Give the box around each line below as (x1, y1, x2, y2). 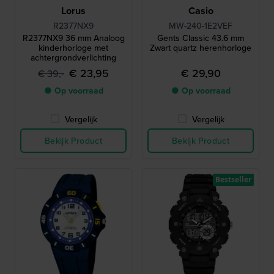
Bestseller (215, 174, 251, 185)
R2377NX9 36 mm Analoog (22, 32, 125, 44)
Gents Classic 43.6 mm (157, 32, 244, 44)
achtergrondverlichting (31, 51, 116, 64)
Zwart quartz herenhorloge (150, 42, 251, 54)
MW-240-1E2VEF (169, 20, 232, 32)
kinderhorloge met (39, 42, 108, 54)
